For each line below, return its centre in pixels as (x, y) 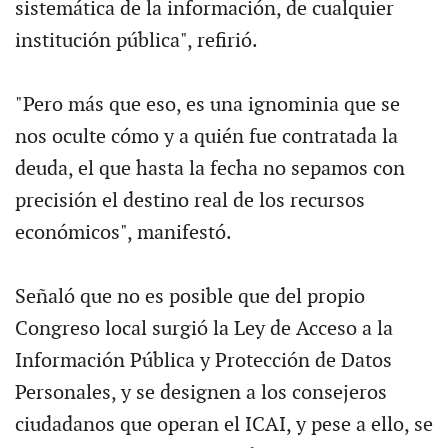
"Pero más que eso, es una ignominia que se (207, 104)
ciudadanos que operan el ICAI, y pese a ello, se (223, 424)
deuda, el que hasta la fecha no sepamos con (209, 168)
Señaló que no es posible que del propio (189, 296)
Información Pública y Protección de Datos (203, 360)
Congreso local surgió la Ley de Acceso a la (203, 328)
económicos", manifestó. (123, 232)
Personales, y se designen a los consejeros (200, 392)
